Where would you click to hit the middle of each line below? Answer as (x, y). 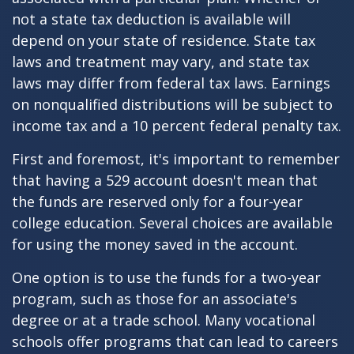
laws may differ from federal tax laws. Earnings (171, 83)
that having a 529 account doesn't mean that (165, 180)
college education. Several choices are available (172, 223)
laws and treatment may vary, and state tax (160, 62)
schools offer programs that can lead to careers (175, 341)
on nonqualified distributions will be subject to (172, 104)
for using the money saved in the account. (155, 244)
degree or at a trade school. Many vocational (164, 320)
